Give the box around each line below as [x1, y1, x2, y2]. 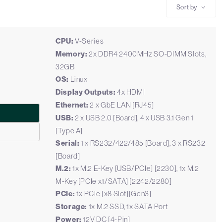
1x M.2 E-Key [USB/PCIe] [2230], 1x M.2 [71, 164, 199, 172]
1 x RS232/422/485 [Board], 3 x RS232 [79, 139, 206, 147]
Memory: [55, 50, 88, 58]
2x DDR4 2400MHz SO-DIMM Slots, [87, 50, 207, 58]
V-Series [75, 37, 104, 45]
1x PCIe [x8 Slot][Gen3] [75, 189, 152, 198]
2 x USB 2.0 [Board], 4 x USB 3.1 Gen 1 [73, 113, 194, 122]
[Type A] [55, 126, 83, 135]
